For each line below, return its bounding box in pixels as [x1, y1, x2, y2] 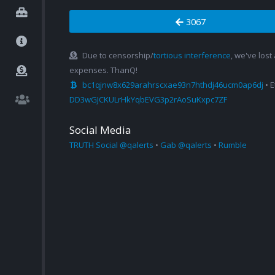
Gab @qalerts [160, 139, 212, 151]
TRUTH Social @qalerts [69, 139, 153, 151]
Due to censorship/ [82, 50, 153, 61]
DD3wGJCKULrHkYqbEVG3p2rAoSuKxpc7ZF [69, 94, 227, 106]
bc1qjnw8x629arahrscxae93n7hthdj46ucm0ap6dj [82, 79, 263, 91]
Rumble [219, 139, 247, 151]
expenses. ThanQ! [69, 64, 137, 76]
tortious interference [153, 50, 231, 61]
